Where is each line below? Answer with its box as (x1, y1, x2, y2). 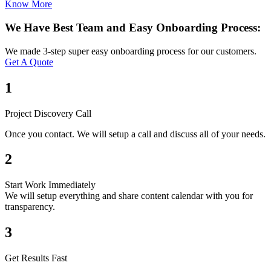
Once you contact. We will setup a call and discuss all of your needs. (5, 128, 266, 139)
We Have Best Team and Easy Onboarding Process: (5, 21, 261, 34)
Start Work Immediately (5, 180, 96, 191)
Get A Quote (5, 56, 53, 67)
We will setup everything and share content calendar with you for (5, 191, 253, 201)
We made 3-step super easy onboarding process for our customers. (5, 45, 256, 56)
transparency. (5, 201, 55, 212)
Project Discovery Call (5, 108, 91, 119)
